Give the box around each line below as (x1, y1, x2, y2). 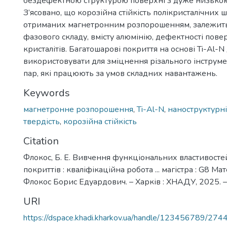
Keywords (23, 86, 70, 100)
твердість (23, 116, 60, 127)
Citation (23, 134, 59, 148)
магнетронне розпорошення (23, 104, 133, 115)
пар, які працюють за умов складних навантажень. (23, 68, 217, 79)
